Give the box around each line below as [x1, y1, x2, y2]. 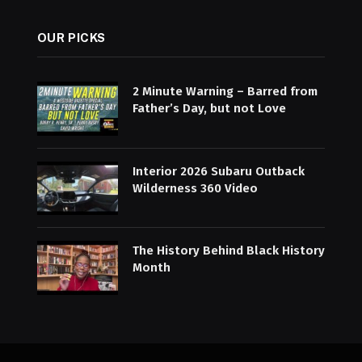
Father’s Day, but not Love [132, 101, 286, 116]
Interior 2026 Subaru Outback [132, 163, 305, 179]
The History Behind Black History [132, 243, 325, 259]
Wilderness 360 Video [132, 180, 258, 196]
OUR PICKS [36, 31, 107, 45]
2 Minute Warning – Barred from [132, 84, 318, 99]
